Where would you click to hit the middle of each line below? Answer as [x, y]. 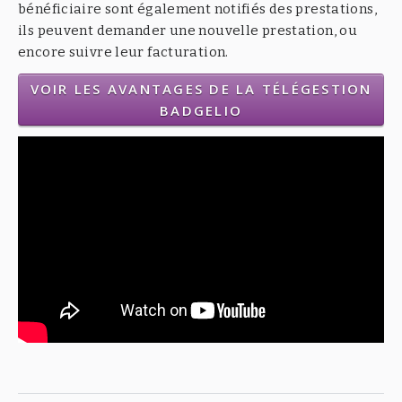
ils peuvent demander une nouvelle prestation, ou [188, 30]
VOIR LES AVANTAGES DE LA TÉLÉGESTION [201, 88]
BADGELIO [201, 110]
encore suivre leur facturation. [123, 52]
